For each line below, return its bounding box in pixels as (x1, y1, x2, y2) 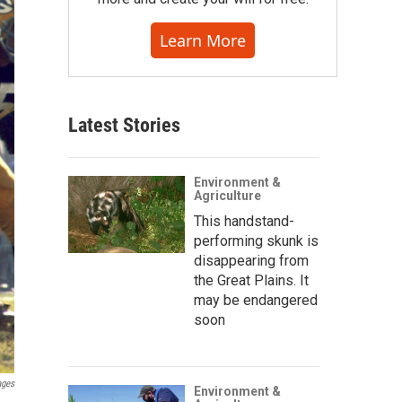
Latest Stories (68, 114, 180, 136)
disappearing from (194, 252, 309, 269)
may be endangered (194, 292, 318, 309)
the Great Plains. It (194, 272, 309, 289)
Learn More (160, 30, 246, 51)
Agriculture (194, 188, 261, 203)
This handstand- (194, 213, 294, 230)
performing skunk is (194, 232, 319, 249)
